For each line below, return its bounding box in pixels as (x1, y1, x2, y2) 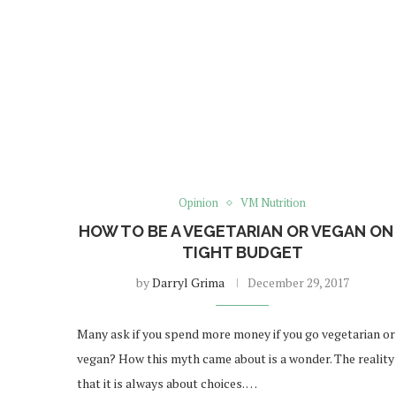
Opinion (179, 194, 219, 211)
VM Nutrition (240, 194, 307, 211)
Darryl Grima (151, 274, 225, 292)
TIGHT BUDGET (181, 243, 303, 263)
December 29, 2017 (247, 274, 349, 292)
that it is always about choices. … (77, 375, 257, 392)
